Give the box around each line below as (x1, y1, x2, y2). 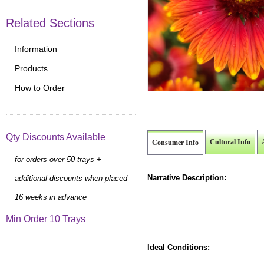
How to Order (15, 83, 65, 93)
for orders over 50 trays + (15, 154, 101, 164)
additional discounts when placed (15, 173, 127, 183)
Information (15, 44, 57, 54)
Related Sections (6, 16, 94, 29)
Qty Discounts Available (6, 132, 105, 143)
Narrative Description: (147, 173, 226, 182)
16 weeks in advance (15, 192, 87, 202)
